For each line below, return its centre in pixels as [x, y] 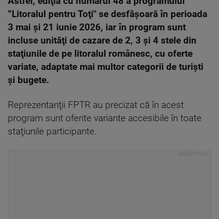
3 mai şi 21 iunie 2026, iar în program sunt [97, 28]
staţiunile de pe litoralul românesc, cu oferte [100, 54]
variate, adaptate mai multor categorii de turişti [106, 67]
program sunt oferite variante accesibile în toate [105, 119]
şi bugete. [29, 80]
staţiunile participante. [52, 132]
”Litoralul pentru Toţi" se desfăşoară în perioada [108, 14]
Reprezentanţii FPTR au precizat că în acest [96, 105]
